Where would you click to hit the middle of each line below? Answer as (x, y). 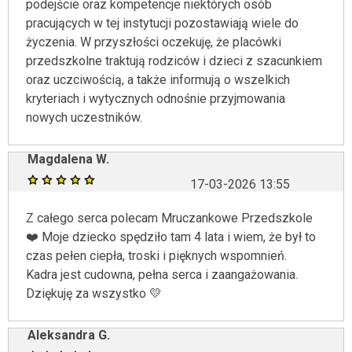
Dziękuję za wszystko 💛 (94, 293)
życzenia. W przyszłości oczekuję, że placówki (154, 42)
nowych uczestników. (84, 117)
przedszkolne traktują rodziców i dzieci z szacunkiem (174, 61)
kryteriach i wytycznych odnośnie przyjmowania (156, 99)
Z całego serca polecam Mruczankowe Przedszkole (169, 218)
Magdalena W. (68, 159)
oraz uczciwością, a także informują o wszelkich (158, 80)
